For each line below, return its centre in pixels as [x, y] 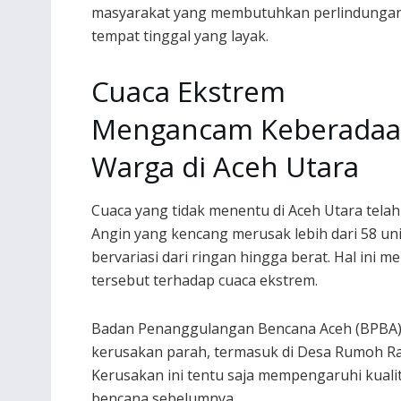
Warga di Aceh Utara [225, 166]
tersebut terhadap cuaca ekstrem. [205, 281]
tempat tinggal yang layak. [180, 35]
